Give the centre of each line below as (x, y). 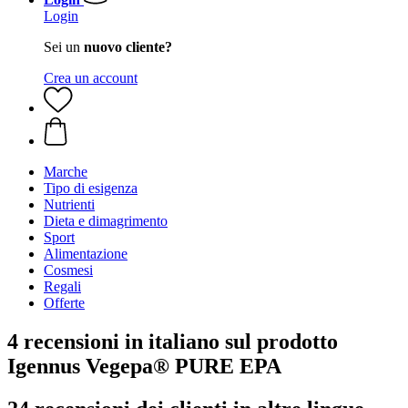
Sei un (64, 47)
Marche (66, 172)
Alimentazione (86, 254)
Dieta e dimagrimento (106, 221)
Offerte (64, 303)
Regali (62, 286)
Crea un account (91, 78)
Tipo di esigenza (91, 188)
